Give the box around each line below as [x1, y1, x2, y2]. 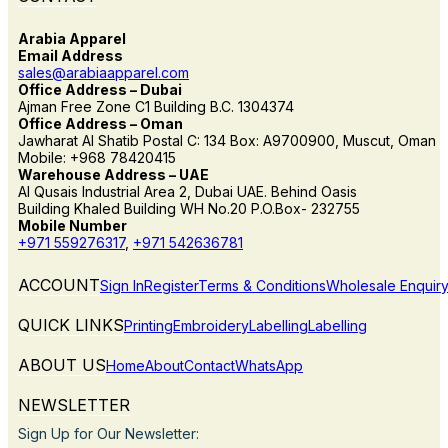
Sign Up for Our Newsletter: [18, 424, 199, 442]
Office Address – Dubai [18, 80, 182, 98]
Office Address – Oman [18, 114, 183, 132]
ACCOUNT [18, 274, 100, 295]
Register [144, 276, 198, 294]
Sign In [100, 276, 144, 294]
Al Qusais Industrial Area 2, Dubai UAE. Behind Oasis [18, 182, 357, 200]
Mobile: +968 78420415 [18, 148, 176, 166]
